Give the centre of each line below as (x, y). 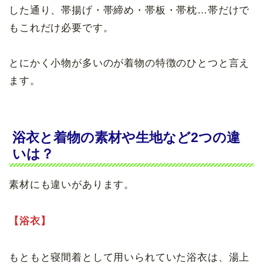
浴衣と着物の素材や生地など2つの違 (126, 138)
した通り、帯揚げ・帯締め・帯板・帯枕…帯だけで (129, 11)
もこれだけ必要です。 (61, 28)
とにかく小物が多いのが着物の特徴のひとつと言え (129, 63)
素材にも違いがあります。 (72, 185)
